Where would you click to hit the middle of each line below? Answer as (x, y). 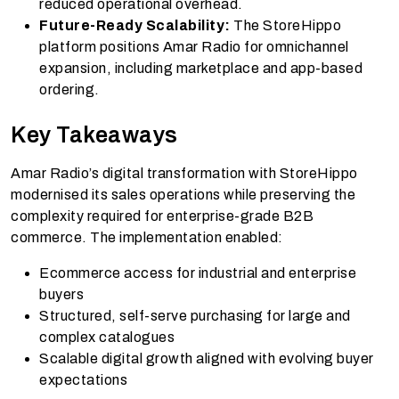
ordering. (69, 90)
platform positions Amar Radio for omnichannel (194, 47)
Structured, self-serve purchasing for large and (195, 316)
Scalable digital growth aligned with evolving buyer (207, 359)
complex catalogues (107, 338)
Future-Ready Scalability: (135, 26)
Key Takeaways (94, 135)
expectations (83, 380)
